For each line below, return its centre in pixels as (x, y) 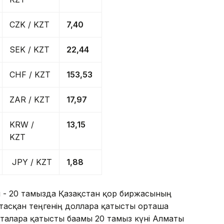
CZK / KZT (29, 25)
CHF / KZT (30, 75)
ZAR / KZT (30, 100)
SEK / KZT (29, 50)
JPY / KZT (31, 162)
